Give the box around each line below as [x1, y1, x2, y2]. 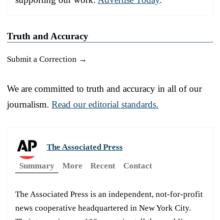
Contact [123, 161, 152, 170]
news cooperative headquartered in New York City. [15, 203, 191, 213]
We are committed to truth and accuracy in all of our [7, 83, 202, 94]
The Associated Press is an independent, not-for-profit [15, 189, 203, 199]
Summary [19, 161, 55, 170]
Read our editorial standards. [52, 99, 159, 110]
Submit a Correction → [7, 54, 87, 64]
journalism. [7, 99, 52, 110]
